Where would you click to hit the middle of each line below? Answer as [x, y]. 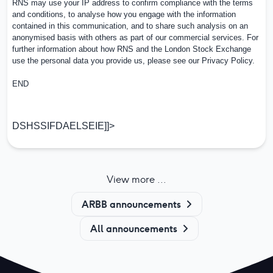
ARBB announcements [131, 204]
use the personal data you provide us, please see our [107, 61]
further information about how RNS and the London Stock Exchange [132, 49]
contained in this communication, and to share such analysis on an [130, 26]
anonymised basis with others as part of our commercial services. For [135, 38]
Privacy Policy [227, 61]
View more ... [136, 180]
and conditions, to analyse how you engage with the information [124, 15]
